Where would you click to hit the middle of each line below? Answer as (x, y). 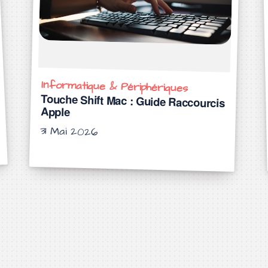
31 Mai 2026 (71, 132)
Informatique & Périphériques (114, 87)
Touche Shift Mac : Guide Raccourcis (133, 101)
